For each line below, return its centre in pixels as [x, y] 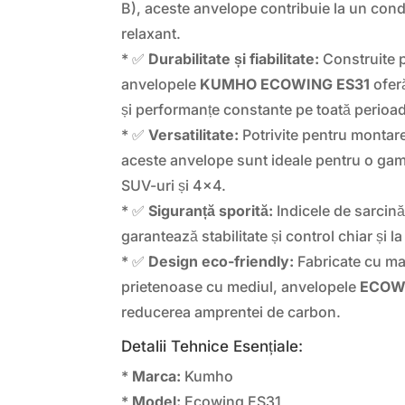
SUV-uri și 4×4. [174, 185]
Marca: [157, 376]
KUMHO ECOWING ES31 [285, 84]
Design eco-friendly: [221, 261]
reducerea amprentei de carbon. [231, 311]
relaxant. [151, 33]
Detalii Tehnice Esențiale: [212, 346]
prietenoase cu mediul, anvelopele [241, 286]
